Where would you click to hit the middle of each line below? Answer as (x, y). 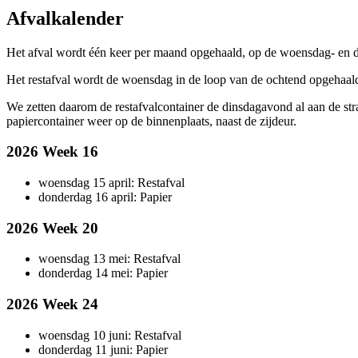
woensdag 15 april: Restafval (111, 182)
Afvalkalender (65, 18)
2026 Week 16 (52, 152)
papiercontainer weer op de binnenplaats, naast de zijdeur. (151, 121)
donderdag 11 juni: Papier (103, 349)
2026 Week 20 (52, 228)
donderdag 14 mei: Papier (103, 273)
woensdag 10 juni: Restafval (110, 335)
